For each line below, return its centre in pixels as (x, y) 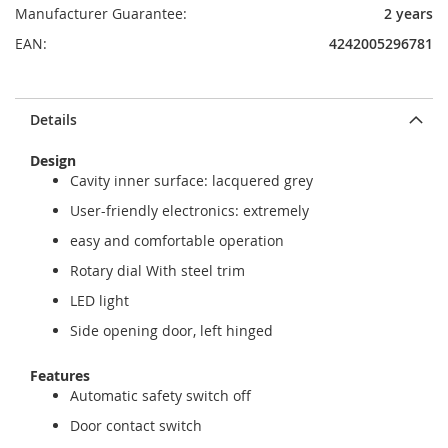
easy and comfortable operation (177, 240)
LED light (99, 300)
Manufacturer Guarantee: (101, 13)
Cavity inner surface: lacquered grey (191, 180)
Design (53, 160)
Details (53, 119)
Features (60, 375)
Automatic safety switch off (160, 395)
